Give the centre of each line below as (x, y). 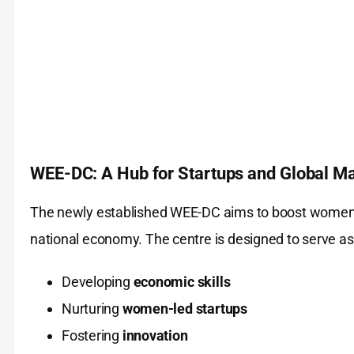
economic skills (182, 282)
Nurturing (92, 309)
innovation (155, 336)
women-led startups (185, 309)
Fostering (92, 336)
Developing (98, 282)
